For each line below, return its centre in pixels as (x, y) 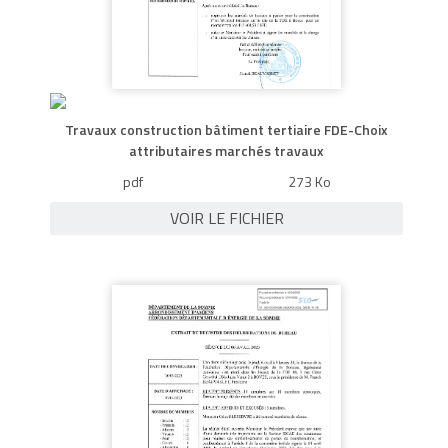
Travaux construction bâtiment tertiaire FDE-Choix (226, 130)
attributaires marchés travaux (226, 151)
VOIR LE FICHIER (226, 217)
